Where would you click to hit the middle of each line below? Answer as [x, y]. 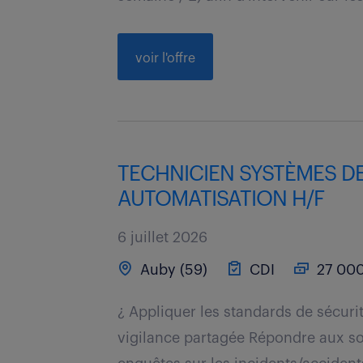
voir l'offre [166, 58]
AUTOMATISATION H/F [221, 199]
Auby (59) [172, 270]
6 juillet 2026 [163, 237]
